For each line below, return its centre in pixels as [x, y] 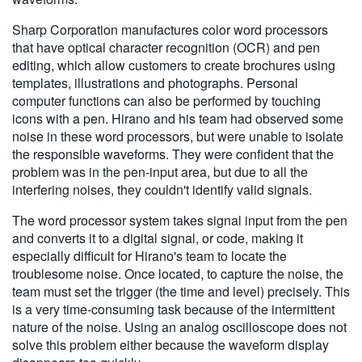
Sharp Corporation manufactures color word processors [170, 29]
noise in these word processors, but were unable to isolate [178, 136]
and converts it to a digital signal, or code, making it [158, 238]
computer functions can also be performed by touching [166, 100]
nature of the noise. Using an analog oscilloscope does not [179, 326]
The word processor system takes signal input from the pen [180, 220]
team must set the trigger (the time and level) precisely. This [181, 291]
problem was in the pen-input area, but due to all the [160, 171]
